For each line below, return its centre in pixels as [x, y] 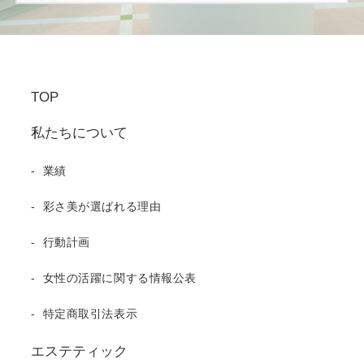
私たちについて [80, 133]
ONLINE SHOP [160, 44]
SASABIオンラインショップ [118, 80]
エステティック [80, 352]
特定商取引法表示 [90, 314]
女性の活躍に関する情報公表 [120, 278]
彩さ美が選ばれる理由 [102, 207]
